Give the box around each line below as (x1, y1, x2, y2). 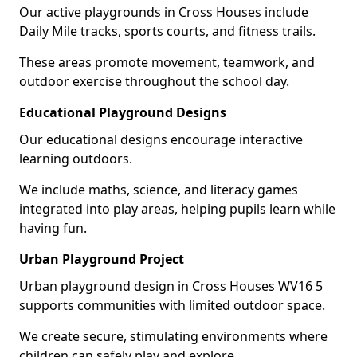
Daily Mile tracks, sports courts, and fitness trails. (19, 22, 316, 40)
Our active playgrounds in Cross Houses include (19, 2, 308, 21)
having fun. (19, 218, 87, 237)
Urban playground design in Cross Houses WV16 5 (19, 277, 323, 295)
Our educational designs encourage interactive (19, 130, 303, 148)
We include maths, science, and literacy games (19, 180, 298, 198)
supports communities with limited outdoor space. (19, 296, 325, 314)
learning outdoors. (19, 149, 132, 167)
